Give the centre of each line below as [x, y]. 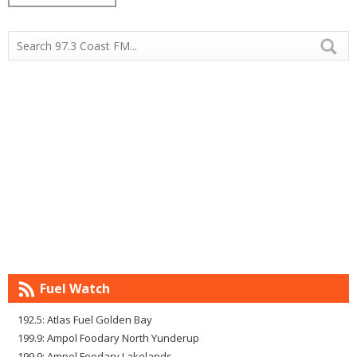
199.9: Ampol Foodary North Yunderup [108, 338]
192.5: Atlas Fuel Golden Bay [85, 320]
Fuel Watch [75, 289]
